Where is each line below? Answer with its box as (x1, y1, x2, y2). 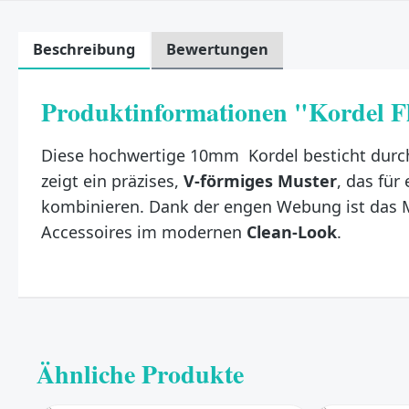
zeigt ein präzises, (41, 169, 184, 192)
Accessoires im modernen (41, 220, 246, 243)
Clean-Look (246, 220, 337, 243)
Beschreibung (33, 38, 135, 60)
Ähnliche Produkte (37, 354, 244, 393)
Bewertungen (166, 38, 268, 60)
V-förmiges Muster (184, 169, 337, 192)
